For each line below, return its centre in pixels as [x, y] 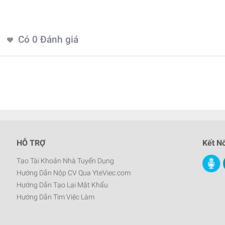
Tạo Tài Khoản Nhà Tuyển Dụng [66, 161]
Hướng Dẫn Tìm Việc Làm [56, 197]
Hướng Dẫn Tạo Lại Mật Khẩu [63, 185]
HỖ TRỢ [31, 143]
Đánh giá [58, 39]
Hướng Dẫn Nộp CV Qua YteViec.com [74, 173]
